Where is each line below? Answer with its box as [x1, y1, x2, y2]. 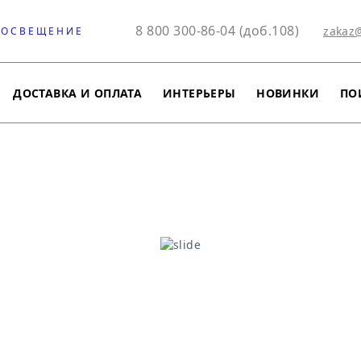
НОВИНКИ [256, 85, 320, 101]
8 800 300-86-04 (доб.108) [135, 22, 300, 39]
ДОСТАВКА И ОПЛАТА [13, 85, 143, 101]
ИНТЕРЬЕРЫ [162, 85, 236, 101]
